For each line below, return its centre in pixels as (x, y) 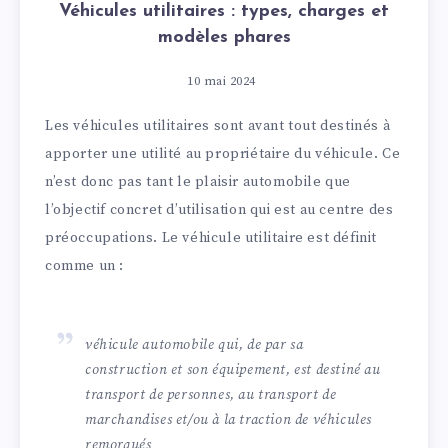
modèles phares (224, 37)
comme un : (84, 265)
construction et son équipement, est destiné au (233, 370)
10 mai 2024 (221, 81)
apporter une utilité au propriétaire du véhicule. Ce (223, 153)
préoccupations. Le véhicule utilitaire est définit (211, 237)
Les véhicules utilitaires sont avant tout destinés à (218, 125)
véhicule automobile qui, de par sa (194, 345)
